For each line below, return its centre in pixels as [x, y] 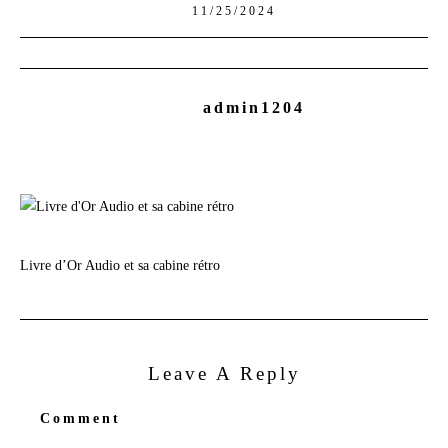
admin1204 [254, 107]
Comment [80, 419]
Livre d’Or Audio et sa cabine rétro [120, 265]
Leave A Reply [224, 374]
